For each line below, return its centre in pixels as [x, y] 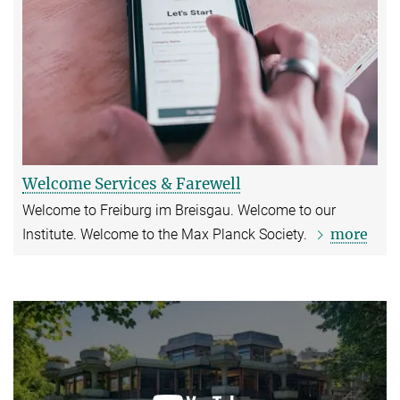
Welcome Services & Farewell [132, 184]
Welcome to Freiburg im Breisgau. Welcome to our [179, 211]
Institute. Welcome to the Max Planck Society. [167, 235]
